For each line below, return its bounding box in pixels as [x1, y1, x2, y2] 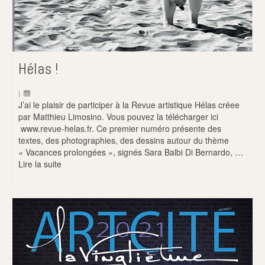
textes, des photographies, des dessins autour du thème [18, 134, 229, 146]
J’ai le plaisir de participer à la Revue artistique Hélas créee [18, 98, 240, 111]
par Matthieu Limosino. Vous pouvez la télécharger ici [18, 110, 218, 122]
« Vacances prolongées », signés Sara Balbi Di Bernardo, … [18, 146, 243, 158]
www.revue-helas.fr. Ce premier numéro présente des [18, 122, 221, 134]
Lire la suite [18, 157, 62, 170]
